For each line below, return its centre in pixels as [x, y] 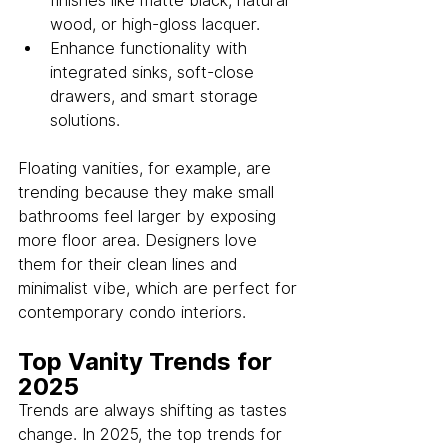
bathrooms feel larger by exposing [149, 217]
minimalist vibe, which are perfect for [160, 289]
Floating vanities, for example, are [147, 169]
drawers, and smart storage [156, 97]
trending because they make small [148, 193]
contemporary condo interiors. [132, 313]
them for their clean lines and [130, 265]
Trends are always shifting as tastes [155, 411]
